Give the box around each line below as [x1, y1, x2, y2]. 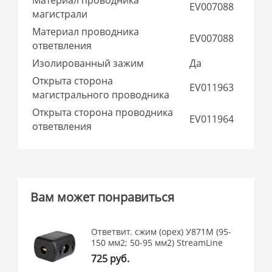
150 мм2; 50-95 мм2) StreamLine [91, 237, 223, 249]
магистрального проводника [32, 87, 170, 101]
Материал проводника [32, 24, 140, 38]
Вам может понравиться [30, 188, 175, 205]
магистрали [32, 7, 88, 21]
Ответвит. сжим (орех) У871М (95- [91, 226, 232, 238]
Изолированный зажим [32, 56, 144, 70]
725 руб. [91, 252, 130, 266]
